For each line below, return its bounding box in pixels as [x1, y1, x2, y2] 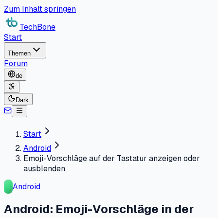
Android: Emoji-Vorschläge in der [4, 201, 194, 217]
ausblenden [23, 163, 65, 174]
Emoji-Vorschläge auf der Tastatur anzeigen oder [23, 153, 200, 163]
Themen [8, 50, 31, 57]
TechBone [19, 22, 55, 32]
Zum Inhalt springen [4, 4, 76, 14]
